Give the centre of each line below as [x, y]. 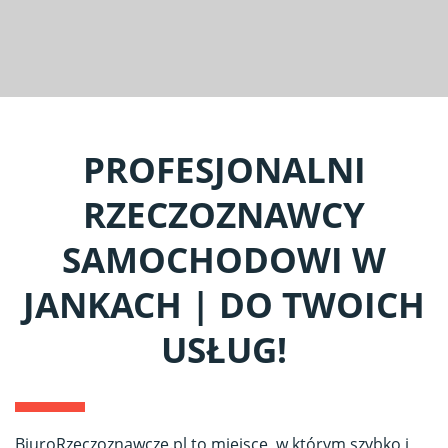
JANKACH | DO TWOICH [224, 304]
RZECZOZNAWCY [224, 214]
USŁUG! [224, 349]
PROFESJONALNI [224, 169]
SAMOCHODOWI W [224, 259]
